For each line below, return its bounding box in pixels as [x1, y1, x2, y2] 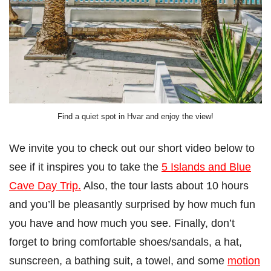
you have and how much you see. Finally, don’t [9, 217, 235, 230]
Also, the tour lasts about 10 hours [81, 179, 249, 192]
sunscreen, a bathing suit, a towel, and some [9, 254, 227, 267]
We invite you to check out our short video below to [9, 142, 255, 155]
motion [227, 254, 260, 267]
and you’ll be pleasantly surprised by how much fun [9, 198, 255, 211]
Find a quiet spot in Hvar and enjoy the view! [57, 111, 214, 121]
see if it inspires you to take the [9, 160, 162, 174]
